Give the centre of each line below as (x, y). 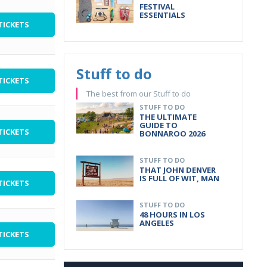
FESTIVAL (157, 7)
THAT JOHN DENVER (178, 170)
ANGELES (157, 223)
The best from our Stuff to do (139, 94)
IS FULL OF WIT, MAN (179, 178)
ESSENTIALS (162, 15)
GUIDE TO (159, 125)
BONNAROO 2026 (172, 133)
